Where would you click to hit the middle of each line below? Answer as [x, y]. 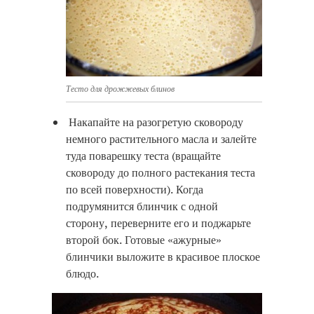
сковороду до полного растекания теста [161, 173]
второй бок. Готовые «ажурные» [144, 240]
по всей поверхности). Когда [135, 190]
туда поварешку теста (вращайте [143, 156]
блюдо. [82, 274]
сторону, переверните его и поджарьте [158, 223]
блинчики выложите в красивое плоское [163, 257]
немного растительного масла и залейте [161, 139]
